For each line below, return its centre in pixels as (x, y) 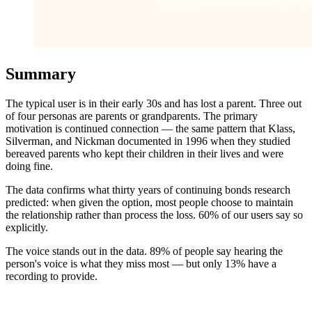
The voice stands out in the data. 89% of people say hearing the (144, 251)
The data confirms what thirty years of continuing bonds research (148, 189)
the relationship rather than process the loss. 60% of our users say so (154, 214)
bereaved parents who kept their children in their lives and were (145, 153)
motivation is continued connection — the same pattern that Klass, (150, 128)
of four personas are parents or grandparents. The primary (132, 116)
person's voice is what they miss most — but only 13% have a (141, 263)
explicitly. (27, 227)
